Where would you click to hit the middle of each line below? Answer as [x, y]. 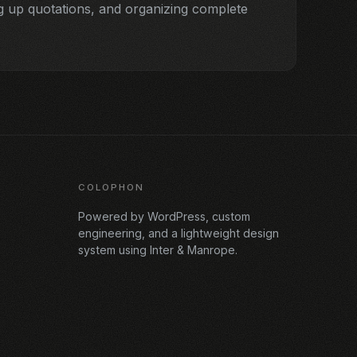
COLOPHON [111, 188]
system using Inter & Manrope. [157, 250]
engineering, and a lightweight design [178, 233]
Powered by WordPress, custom [164, 217]
